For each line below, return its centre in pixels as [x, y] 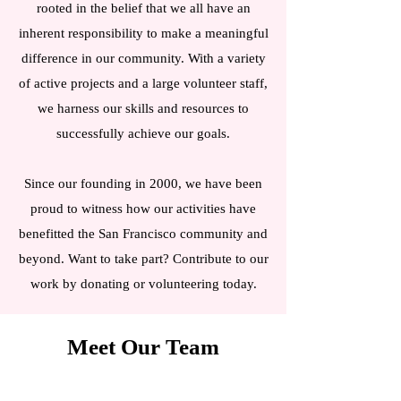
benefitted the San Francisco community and [143, 234]
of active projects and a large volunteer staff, [143, 83]
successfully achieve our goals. [143, 133]
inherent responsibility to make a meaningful [143, 33]
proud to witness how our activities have [143, 209]
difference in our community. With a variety [143, 58]
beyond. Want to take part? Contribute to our [143, 259]
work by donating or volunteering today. [143, 284]
